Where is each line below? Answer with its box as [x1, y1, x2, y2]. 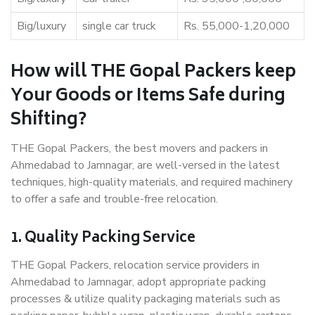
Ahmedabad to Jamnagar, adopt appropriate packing [11, 274, 266, 290]
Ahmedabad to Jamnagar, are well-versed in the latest [11, 157, 280, 174]
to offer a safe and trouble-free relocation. [11, 191, 218, 207]
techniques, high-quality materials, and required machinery [11, 174, 292, 191]
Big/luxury [17, 18, 66, 34]
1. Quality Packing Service [11, 226, 195, 252]
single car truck [82, 18, 156, 34]
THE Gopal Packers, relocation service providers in [11, 257, 259, 274]
